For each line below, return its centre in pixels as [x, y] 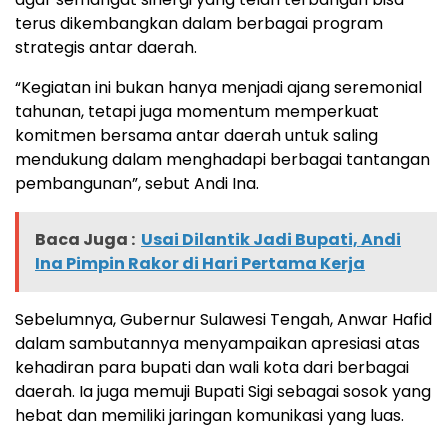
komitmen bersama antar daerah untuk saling [196, 135]
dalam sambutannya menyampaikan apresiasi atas [217, 343]
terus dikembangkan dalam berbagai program [199, 23]
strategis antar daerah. [106, 47]
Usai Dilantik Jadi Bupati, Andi [271, 239]
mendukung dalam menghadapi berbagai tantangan [222, 159]
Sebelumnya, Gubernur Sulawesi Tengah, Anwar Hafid [223, 319]
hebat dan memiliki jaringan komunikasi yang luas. [209, 415]
